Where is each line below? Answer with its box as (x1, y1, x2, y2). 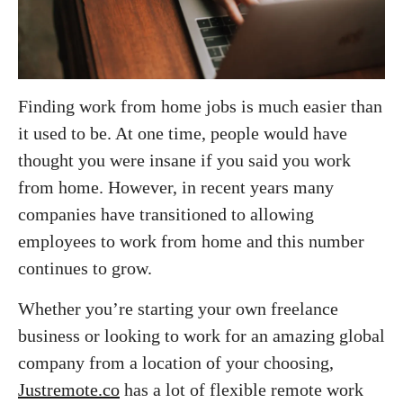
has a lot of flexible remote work (120, 379, 363, 399)
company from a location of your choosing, (18, 352, 334, 372)
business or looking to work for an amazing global (18, 325, 385, 345)
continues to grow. (18, 257, 157, 278)
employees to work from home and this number (18, 230, 364, 251)
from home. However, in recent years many (18, 176, 334, 197)
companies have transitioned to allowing (18, 203, 314, 224)
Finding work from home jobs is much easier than (18, 95, 382, 116)
